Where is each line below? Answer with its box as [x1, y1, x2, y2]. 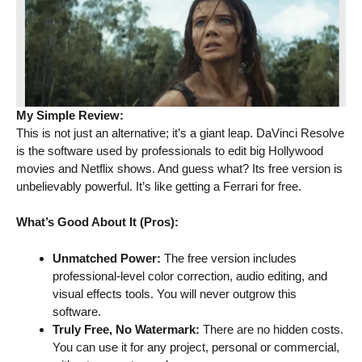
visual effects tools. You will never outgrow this [53, 286, 297, 301]
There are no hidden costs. [200, 322, 343, 336]
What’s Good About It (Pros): [16, 215, 179, 229]
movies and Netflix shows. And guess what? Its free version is [16, 161, 343, 175]
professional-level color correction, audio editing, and [53, 268, 327, 283]
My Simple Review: [16, 107, 124, 122]
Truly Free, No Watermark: [53, 322, 200, 336]
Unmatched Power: [53, 250, 161, 265]
